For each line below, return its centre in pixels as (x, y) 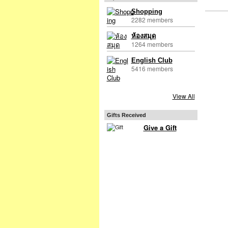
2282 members (152, 19)
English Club (152, 61)
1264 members (152, 44)
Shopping (147, 11)
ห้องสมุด (144, 36)
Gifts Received (126, 115)
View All (183, 96)
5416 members (152, 69)
